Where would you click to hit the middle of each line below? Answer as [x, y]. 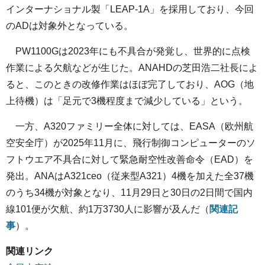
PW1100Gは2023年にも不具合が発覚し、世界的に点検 [128, 51]
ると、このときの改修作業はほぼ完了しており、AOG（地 [130, 84]
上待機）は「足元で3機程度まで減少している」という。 [127, 101]
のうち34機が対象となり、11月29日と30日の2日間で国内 [129, 193]
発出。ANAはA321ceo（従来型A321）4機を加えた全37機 [130, 176]
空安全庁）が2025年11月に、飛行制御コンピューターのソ [131, 143]
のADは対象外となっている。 [70, 26]
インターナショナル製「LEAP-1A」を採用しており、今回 [130, 9]
